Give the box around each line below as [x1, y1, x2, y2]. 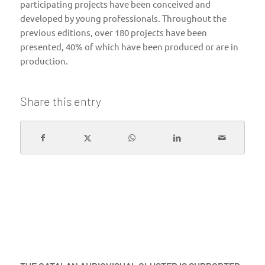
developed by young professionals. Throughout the [20, 12, 227, 24]
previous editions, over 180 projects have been [20, 26, 207, 38]
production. [20, 54, 68, 66]
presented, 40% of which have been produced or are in [20, 40, 238, 52]
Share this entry [20, 93, 101, 108]
